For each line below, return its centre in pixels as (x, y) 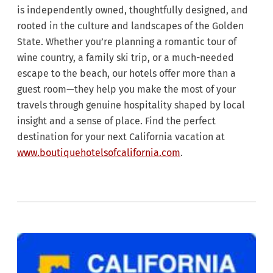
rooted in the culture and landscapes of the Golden (130, 26)
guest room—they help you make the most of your (126, 90)
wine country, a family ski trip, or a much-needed (126, 58)
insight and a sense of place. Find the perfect (116, 121)
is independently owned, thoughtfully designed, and (133, 10)
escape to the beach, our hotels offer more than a (126, 74)
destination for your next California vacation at (121, 137)
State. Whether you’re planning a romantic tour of (127, 42)
